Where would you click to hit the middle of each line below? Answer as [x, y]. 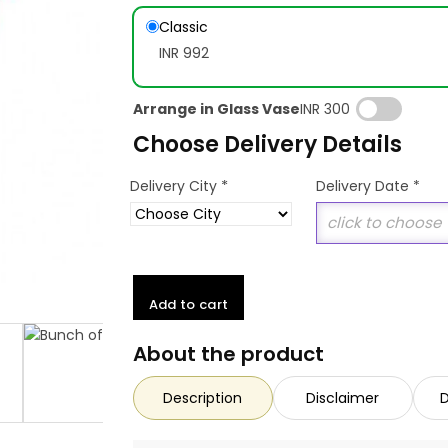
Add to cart [188, 304]
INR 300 [324, 108]
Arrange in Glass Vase [216, 108]
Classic [183, 26]
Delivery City [175, 185]
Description [203, 397]
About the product [228, 353]
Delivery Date [364, 185]
